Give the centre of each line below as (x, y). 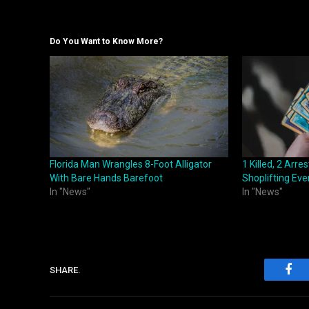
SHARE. (65, 270)
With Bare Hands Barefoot (106, 178)
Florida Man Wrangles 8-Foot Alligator (131, 165)
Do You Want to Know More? (106, 41)
